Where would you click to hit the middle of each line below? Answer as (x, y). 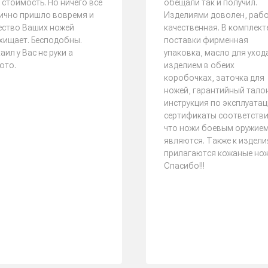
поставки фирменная (206, 40)
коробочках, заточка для (214, 78)
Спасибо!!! (184, 166)
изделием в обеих (199, 65)
